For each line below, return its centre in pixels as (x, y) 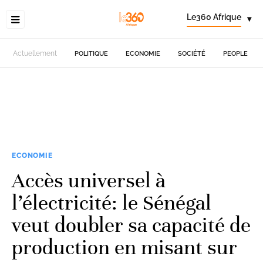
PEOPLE (236, 53)
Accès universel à (89, 180)
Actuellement (35, 53)
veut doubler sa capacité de (131, 225)
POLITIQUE (92, 53)
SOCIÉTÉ (192, 53)
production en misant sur (124, 247)
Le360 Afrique (214, 17)
